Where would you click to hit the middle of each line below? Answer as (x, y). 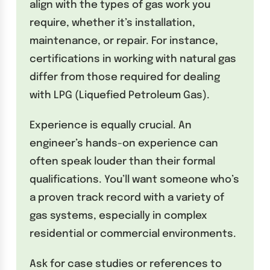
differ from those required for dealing (125, 77)
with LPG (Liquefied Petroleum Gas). (120, 95)
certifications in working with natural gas (133, 59)
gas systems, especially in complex (119, 216)
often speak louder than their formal (123, 162)
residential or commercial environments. (133, 234)
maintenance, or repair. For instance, (124, 41)
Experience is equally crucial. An (111, 125)
